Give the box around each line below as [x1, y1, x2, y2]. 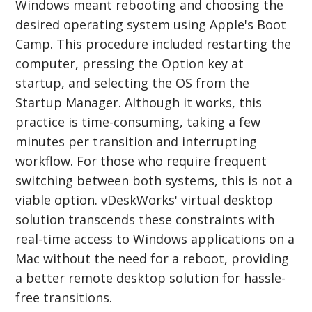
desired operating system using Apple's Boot [15, 15, 287, 33]
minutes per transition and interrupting [15, 132, 258, 150]
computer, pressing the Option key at [15, 54, 244, 72]
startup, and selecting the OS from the [15, 74, 250, 91]
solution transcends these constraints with [15, 210, 275, 228]
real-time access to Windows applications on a [15, 230, 295, 247]
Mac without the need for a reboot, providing [15, 249, 290, 267]
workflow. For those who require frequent [15, 152, 267, 169]
